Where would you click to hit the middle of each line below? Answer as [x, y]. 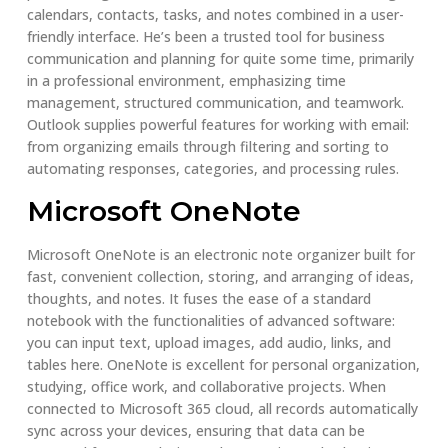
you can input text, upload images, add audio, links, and [208, 342]
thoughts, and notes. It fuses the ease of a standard [198, 298]
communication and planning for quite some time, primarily [220, 59]
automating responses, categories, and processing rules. [212, 169]
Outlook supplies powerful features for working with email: [217, 125]
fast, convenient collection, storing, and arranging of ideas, [220, 276]
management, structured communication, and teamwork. [215, 103]
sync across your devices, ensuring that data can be [195, 430]
